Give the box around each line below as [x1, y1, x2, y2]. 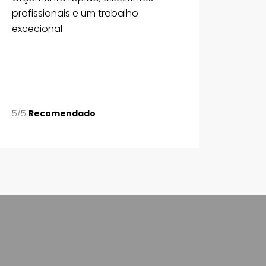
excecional [11, 21, 62, 36]
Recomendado [28, 107, 96, 119]
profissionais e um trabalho [11, 6, 138, 20]
